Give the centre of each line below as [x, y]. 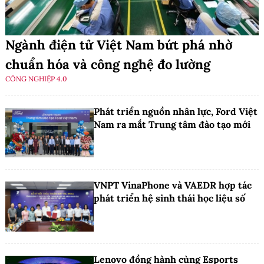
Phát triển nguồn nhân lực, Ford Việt [176, 112]
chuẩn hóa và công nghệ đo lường [108, 65]
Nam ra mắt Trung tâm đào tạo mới [172, 125]
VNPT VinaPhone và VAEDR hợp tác [173, 185]
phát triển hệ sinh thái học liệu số [169, 198]
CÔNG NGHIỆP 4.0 [36, 79]
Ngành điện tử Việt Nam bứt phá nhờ [119, 45]
